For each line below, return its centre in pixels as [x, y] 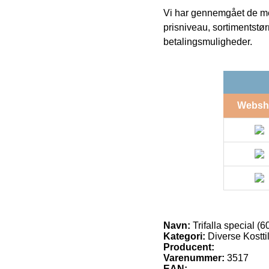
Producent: [189, 247]
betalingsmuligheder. [208, 41]
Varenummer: [194, 258]
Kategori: [184, 236]
